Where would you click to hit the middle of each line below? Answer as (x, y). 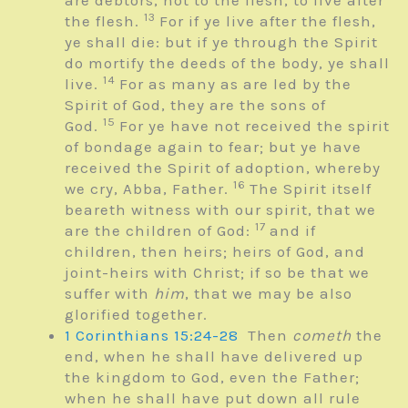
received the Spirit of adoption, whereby (223, 168)
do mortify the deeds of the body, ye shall (227, 63)
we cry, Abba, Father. (149, 189)
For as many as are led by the (235, 84)
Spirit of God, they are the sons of (195, 105)
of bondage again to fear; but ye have (213, 147)
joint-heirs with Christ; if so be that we (217, 273)
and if (293, 231)
